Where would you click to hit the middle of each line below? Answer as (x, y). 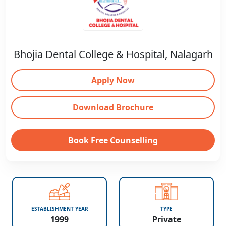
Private (166, 219)
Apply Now (113, 80)
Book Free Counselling (113, 140)
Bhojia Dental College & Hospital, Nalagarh (113, 54)
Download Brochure (113, 107)
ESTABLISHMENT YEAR (60, 209)
